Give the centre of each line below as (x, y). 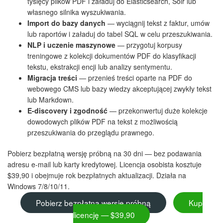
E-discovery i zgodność (67, 111)
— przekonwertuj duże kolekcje (158, 111)
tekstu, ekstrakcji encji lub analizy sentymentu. (100, 67)
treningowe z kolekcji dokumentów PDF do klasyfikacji (112, 56)
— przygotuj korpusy (149, 45)
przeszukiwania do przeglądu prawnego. (91, 133)
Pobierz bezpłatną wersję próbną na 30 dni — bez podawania (105, 154)
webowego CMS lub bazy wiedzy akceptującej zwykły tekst (119, 89)
